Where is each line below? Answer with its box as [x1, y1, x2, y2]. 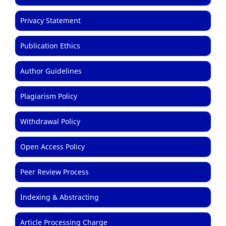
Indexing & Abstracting [20, 192, 99, 202]
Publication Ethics [20, 41, 80, 51]
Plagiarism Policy [20, 91, 77, 101]
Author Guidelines [20, 66, 82, 76]
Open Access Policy [20, 142, 85, 152]
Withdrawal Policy [20, 117, 80, 127]
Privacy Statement [20, 16, 81, 26]
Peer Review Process [20, 167, 89, 177]
